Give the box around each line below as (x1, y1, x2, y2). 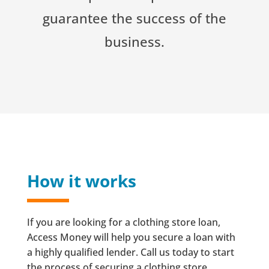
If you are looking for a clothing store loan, (26, 215, 220, 229)
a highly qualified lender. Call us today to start (26, 245, 234, 259)
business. (104, 32, 165, 50)
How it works (26, 169, 136, 192)
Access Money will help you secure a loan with (26, 230, 235, 244)
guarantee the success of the (42, 8, 226, 27)
